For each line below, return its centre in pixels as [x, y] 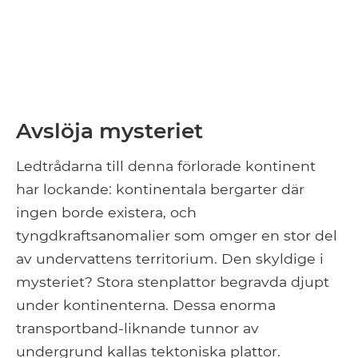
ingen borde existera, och [106, 213]
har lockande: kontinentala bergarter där [160, 189]
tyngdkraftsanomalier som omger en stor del [177, 236]
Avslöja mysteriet [109, 131]
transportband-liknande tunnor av [137, 328]
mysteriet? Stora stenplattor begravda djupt [173, 282]
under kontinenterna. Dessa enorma [146, 305]
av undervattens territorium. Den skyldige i [170, 259]
